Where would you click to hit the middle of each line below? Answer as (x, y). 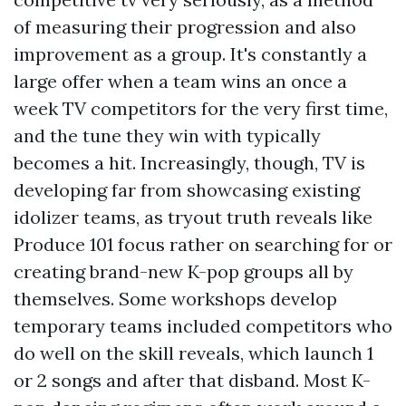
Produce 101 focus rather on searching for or (203, 244)
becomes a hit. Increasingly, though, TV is (189, 163)
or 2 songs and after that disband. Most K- (192, 380)
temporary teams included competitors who (203, 326)
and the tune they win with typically (167, 135)
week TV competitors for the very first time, (201, 108)
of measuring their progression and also (185, 27)
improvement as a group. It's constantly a (190, 54)
